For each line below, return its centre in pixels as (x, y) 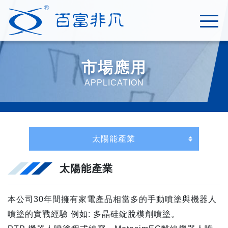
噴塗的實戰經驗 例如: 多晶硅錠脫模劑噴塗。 (94, 214)
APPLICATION (114, 83)
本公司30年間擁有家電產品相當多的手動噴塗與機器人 (112, 199)
